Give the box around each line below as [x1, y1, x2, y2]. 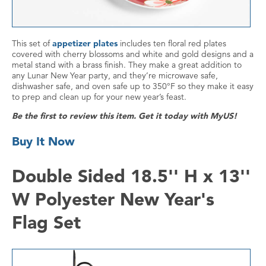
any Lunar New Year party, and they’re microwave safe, [12, 70, 218, 81]
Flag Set [12, 211, 81, 234]
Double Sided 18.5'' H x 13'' [12, 164, 251, 188]
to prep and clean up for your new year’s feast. [12, 91, 186, 103]
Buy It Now [12, 134, 75, 149]
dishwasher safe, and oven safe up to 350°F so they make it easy [12, 81, 254, 92]
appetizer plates [52, 38, 118, 49]
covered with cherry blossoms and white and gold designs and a [12, 49, 254, 60]
